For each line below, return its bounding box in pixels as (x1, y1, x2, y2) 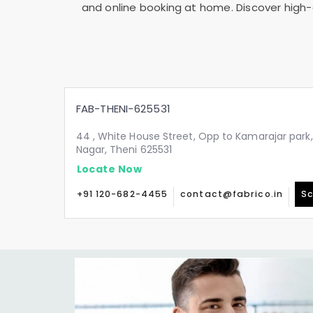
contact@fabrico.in (180, 188, 283, 200)
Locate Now (76, 161, 142, 176)
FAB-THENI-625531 (75, 101, 170, 116)
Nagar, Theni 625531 (75, 143, 173, 156)
